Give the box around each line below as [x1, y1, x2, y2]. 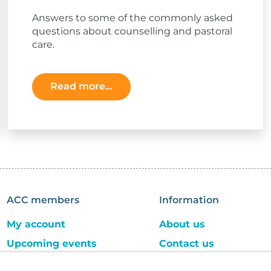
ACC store [7, 256, 58, 269]
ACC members [7, 194, 80, 206]
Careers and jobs [159, 256, 246, 269]
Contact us [159, 237, 215, 249]
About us [159, 218, 206, 230]
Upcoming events [7, 237, 97, 249]
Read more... [50, 80, 113, 93]
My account [7, 218, 66, 230]
